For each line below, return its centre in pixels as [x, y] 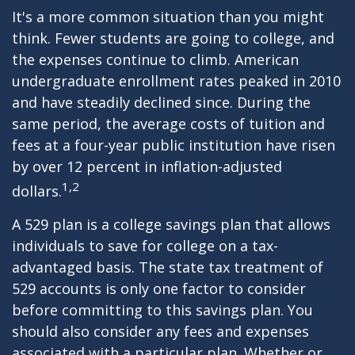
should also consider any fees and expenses [160, 331]
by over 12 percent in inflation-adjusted [147, 166]
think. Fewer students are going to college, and [173, 38]
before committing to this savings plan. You [162, 310]
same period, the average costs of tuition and [168, 124]
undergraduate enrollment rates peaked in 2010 [176, 81]
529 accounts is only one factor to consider [159, 288]
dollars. [37, 191]
